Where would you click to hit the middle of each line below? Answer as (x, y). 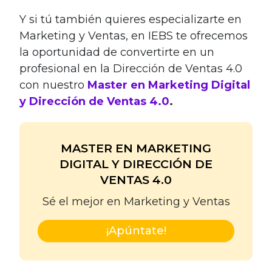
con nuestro (52, 85)
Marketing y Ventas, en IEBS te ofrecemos (134, 36)
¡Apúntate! (136, 230)
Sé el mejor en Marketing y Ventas (136, 201)
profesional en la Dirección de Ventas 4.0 (131, 69)
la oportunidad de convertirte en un (117, 53)
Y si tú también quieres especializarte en (131, 20)
